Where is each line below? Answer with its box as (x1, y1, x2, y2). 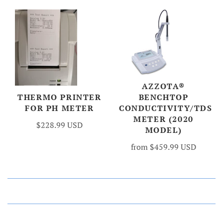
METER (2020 (133, 113, 194, 124)
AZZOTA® (141, 80, 186, 92)
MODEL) (145, 124, 182, 135)
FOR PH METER (25, 103, 94, 114)
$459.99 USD (150, 141, 196, 152)
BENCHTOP (138, 91, 189, 103)
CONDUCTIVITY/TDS (119, 102, 213, 113)
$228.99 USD (36, 119, 83, 131)
